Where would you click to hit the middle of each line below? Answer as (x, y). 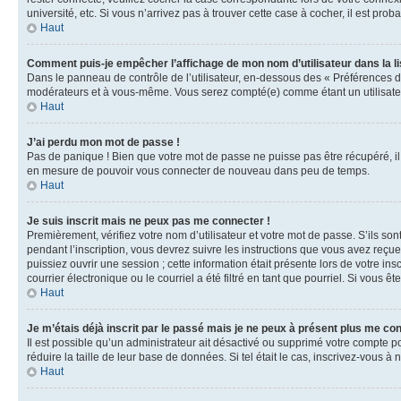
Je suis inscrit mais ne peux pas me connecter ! (149, 221)
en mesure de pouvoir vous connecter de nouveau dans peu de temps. (198, 171)
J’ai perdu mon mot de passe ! (103, 142)
